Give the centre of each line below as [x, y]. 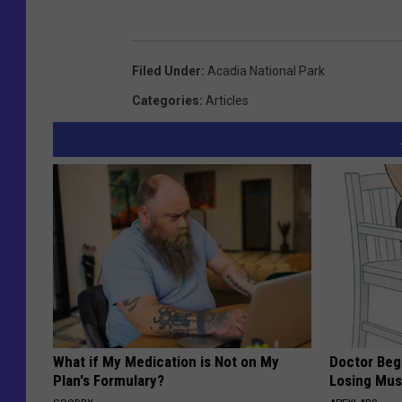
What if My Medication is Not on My [166, 361]
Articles [227, 100]
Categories [166, 100]
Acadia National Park [266, 70]
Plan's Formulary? [109, 380]
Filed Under [166, 70]
